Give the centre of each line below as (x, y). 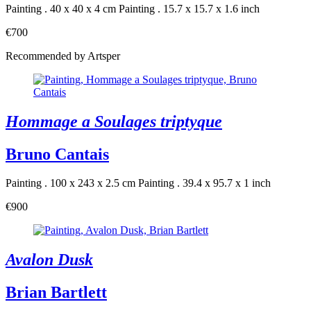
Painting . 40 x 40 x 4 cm (61, 8)
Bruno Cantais (57, 154)
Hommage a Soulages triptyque (114, 121)
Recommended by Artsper (63, 56)
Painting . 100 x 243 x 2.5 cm (70, 183)
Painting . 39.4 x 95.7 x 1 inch (204, 183)
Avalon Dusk (49, 260)
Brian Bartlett (56, 293)
